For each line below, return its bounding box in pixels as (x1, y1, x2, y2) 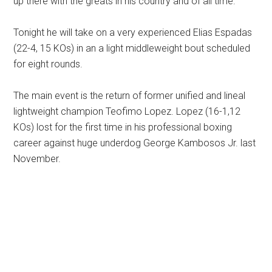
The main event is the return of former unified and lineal (13, 90, 246, 101)
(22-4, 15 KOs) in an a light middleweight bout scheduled (13, 42, 251, 54)
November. (13, 153, 61, 165)
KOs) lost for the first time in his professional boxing (13, 121, 233, 133)
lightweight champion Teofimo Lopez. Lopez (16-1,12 (13, 106, 241, 117)
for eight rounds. (13, 58, 83, 70)
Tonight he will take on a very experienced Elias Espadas (13, 27, 253, 38)
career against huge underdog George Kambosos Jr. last (13, 137, 256, 149)
